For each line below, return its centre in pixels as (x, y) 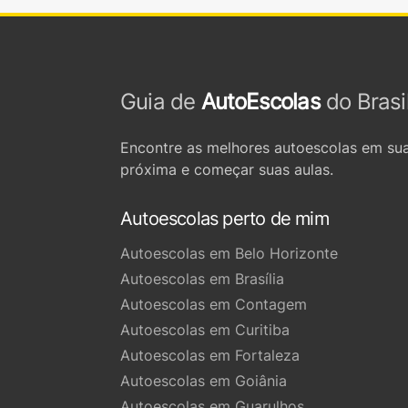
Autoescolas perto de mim (224, 219)
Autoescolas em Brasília (202, 279)
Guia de (161, 102)
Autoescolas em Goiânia (204, 381)
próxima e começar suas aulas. (227, 169)
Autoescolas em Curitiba (205, 330)
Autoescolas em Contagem (214, 304)
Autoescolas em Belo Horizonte (229, 253)
